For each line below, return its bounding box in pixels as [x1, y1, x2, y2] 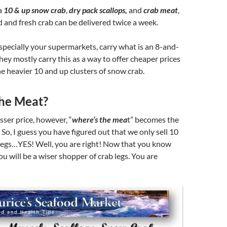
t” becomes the [127, 115, 179, 125]
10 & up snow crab [4, 5, 66, 15]
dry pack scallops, [69, 5, 127, 15]
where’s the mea [72, 115, 127, 125]
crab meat [143, 5, 178, 15]
